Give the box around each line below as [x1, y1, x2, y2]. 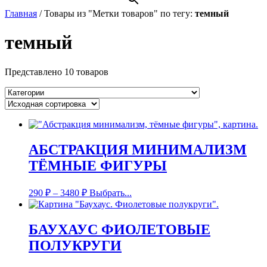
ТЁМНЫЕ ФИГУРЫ [29, 157, 167, 173]
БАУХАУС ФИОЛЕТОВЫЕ [29, 221, 210, 237]
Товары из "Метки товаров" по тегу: [44, 8, 195, 18]
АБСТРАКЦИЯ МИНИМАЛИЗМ [29, 141, 247, 157]
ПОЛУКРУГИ [29, 237, 122, 253]
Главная [5, 8, 37, 18]
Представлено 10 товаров [5, 66, 108, 77]
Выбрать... [89, 187, 132, 198]
